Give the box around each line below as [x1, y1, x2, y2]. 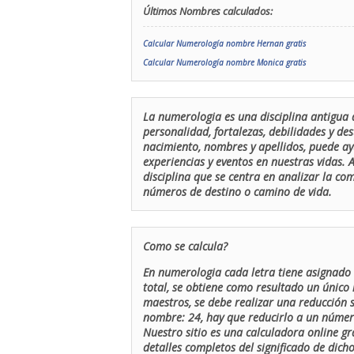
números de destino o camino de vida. [143, 184, 332, 199]
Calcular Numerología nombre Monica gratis [143, 57, 306, 68]
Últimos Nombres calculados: [143, 4, 273, 18]
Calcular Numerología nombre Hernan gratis [143, 38, 306, 49]
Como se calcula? [143, 239, 228, 254]
